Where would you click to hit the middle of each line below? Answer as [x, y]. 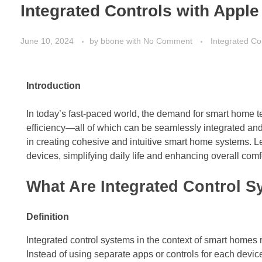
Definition [48, 217]
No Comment [168, 41]
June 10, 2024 [47, 41]
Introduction [54, 85]
